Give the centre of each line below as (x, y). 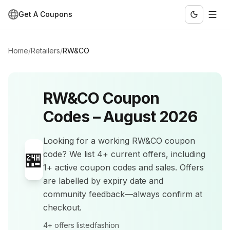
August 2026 (150, 117)
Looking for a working (88, 141)
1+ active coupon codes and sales (109, 167)
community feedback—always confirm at (123, 194)
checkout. (62, 207)
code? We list (70, 154)
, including (186, 154)
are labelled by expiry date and (103, 181)
